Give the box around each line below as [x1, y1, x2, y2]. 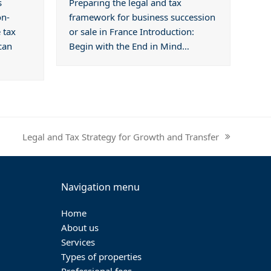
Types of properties [60, 250, 142, 263]
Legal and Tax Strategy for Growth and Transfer [22, 130, 219, 143]
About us [60, 221, 99, 234]
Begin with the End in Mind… [69, 40, 190, 53]
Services [60, 236, 95, 249]
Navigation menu [60, 180, 140, 194]
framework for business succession [69, 11, 216, 24]
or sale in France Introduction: [69, 25, 195, 38]
